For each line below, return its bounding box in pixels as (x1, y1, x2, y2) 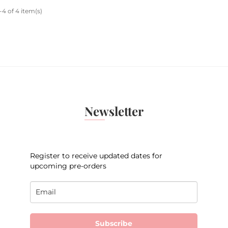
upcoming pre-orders (30, 161, 107, 171)
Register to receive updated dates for (30, 151, 163, 161)
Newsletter (84, 103, 144, 120)
